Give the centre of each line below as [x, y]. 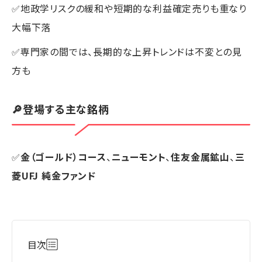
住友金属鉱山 [201, 156]
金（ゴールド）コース [63, 156]
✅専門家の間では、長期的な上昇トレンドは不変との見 [127, 52]
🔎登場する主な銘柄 [61, 109]
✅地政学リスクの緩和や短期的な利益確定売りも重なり [129, 8]
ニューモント [139, 156]
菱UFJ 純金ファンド [54, 175]
